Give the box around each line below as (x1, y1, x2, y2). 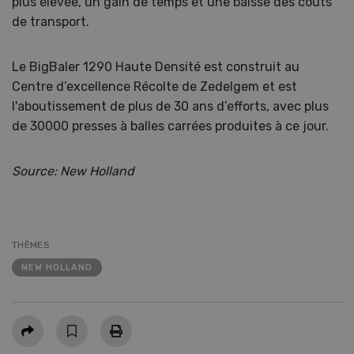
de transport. (12, 13, 89, 29)
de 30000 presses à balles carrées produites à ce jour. (12, 118, 329, 134)
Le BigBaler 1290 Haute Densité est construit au (12, 58, 299, 74)
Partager (11, 315, 63, 331)
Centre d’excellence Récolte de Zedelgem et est (12, 78, 297, 94)
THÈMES (12, 239, 50, 250)
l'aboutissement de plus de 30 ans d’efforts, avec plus (12, 98, 329, 114)
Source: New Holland (12, 163, 141, 179)
